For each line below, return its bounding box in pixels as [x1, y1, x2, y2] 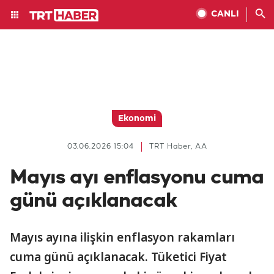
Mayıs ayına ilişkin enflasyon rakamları [10, 229, 235, 245]
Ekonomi [118, 114, 156, 124]
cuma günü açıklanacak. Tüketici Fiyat [10, 249, 227, 265]
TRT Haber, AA [149, 143, 207, 150]
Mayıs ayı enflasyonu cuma [10, 168, 264, 188]
